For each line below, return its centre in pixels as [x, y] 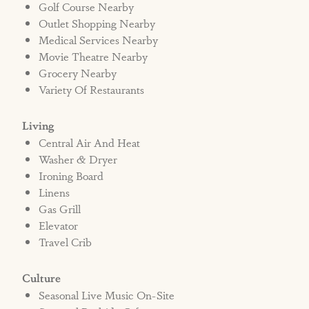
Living [38, 126]
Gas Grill [60, 209]
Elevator [59, 226]
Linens [54, 192]
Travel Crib [66, 242]
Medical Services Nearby [99, 40]
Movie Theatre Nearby [93, 57]
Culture [42, 278]
